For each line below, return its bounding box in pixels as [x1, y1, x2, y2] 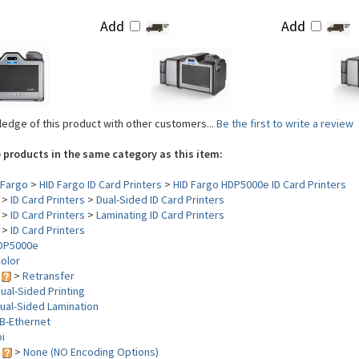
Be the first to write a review [216, 116, 353, 131]
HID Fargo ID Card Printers [39, 177, 162, 192]
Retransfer [22, 268, 75, 283]
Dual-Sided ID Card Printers [96, 192, 224, 207]
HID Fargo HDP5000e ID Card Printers [173, 177, 346, 192]
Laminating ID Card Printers [96, 208, 224, 222]
